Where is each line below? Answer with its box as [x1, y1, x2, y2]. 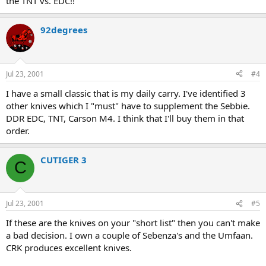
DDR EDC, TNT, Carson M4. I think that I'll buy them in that [6, 112, 244, 124]
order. [6, 124, 30, 137]
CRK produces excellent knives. [6, 242, 132, 254]
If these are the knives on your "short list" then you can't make [6, 217, 260, 229]
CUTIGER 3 [40, 153, 87, 166]
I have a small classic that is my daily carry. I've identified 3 [6, 87, 246, 99]
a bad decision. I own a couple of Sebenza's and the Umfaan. [6, 229, 253, 241]
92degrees [40, 24, 87, 36]
